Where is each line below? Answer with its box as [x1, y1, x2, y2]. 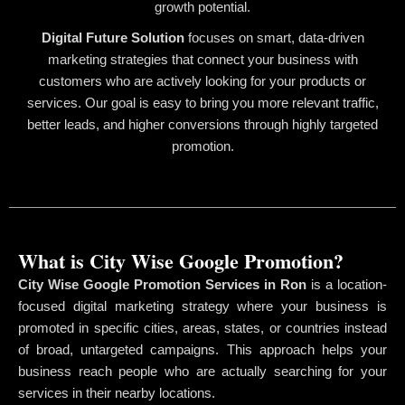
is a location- [306, 276, 387, 292]
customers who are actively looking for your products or [39, 72, 366, 89]
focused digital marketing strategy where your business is [18, 297, 387, 314]
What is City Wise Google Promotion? [18, 245, 344, 276]
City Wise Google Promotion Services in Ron [18, 276, 306, 292]
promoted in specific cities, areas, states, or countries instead [18, 319, 387, 335]
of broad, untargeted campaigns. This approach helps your [18, 341, 387, 357]
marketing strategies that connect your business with [47, 51, 358, 67]
